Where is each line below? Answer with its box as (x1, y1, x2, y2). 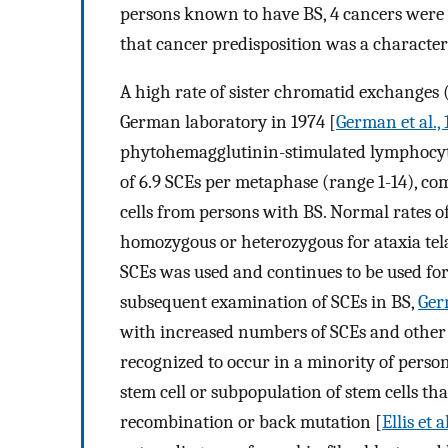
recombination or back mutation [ (120, 411, 382, 434)
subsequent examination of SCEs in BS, (120, 291, 418, 314)
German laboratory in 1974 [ (120, 111, 336, 134)
